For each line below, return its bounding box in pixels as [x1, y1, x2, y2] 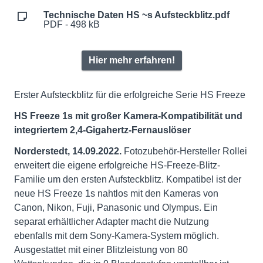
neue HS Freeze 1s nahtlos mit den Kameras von [14, 188, 218, 198]
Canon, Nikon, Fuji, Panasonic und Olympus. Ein [14, 202, 218, 213]
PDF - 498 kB [43, 19, 100, 29]
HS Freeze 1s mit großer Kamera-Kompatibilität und [14, 110, 242, 121]
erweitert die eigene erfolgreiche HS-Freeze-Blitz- [14, 160, 220, 170]
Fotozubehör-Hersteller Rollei [124, 146, 247, 156]
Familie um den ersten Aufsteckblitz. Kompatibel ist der [14, 174, 241, 184]
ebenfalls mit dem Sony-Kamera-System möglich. [14, 230, 219, 241]
